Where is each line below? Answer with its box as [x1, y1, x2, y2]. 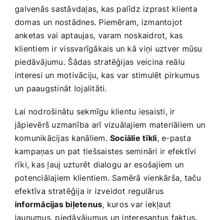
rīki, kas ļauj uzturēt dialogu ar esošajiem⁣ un [15, 159, 184, 169]
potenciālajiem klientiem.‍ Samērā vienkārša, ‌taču [15, 172, 201, 183]
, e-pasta [157, 133, 191, 143]
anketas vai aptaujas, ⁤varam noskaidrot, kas [15, 30, 183, 40]
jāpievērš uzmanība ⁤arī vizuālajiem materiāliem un [15, 119, 205, 130]
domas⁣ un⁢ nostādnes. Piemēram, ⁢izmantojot [15, 17, 183, 27]
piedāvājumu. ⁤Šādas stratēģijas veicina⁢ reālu [15, 56, 185, 67]
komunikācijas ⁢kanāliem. [15, 133, 110, 143]
